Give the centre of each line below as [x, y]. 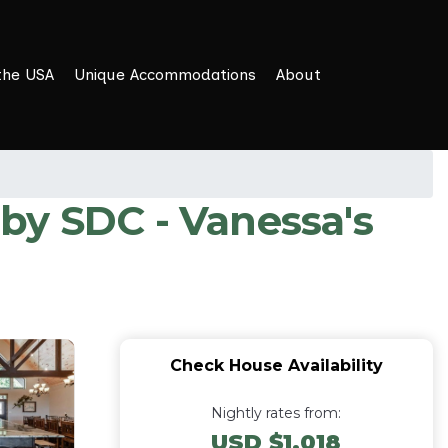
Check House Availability [276, 365]
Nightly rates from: [276, 413]
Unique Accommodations [165, 74]
